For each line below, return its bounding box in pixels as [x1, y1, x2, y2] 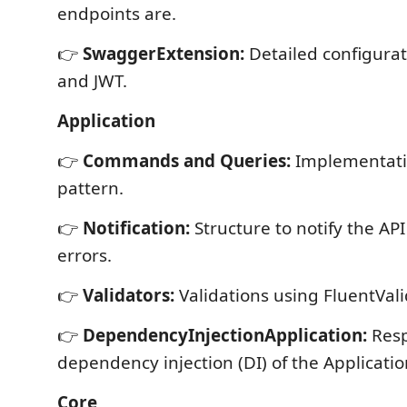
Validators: [83, 283, 174, 307]
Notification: [83, 216, 190, 240]
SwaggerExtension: [83, 42, 244, 65]
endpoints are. [57, 2, 176, 25]
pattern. [57, 176, 124, 200]
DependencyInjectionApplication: [83, 323, 367, 347]
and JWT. [57, 69, 127, 93]
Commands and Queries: [83, 149, 291, 173]
